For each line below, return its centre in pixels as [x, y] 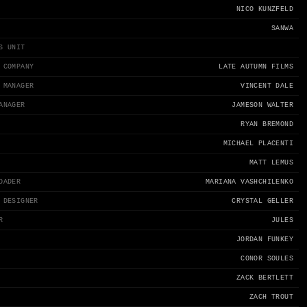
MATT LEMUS [271, 163]
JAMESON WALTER [262, 105]
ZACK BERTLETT [265, 278]
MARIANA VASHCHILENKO [249, 182]
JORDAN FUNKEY [265, 240]
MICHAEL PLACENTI [258, 144]
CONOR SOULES [267, 259]
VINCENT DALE [267, 86]
